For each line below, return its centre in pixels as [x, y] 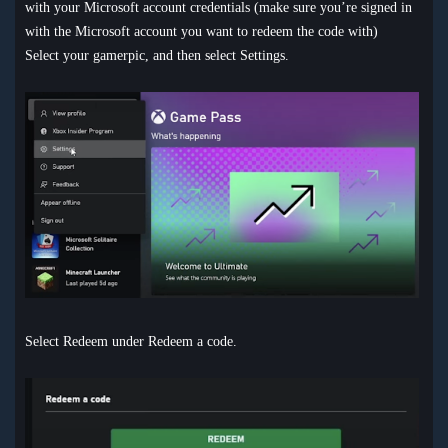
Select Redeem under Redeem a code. [131, 341]
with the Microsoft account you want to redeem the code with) [201, 31]
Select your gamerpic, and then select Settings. [157, 55]
